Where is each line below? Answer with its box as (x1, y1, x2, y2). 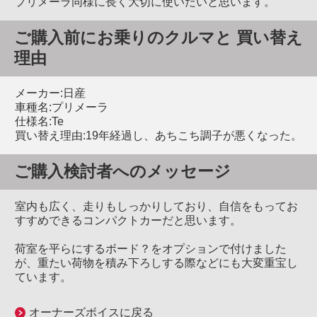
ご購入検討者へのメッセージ (13, 162, 231, 181)
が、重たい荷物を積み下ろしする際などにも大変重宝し (15, 256, 298, 269)
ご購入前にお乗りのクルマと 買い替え (13, 28, 303, 47)
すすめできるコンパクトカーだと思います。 (15, 214, 241, 226)
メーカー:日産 (15, 86, 86, 99)
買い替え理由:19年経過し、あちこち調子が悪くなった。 (15, 129, 302, 142)
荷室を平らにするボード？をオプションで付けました (15, 242, 287, 255)
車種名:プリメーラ (15, 100, 108, 113)
